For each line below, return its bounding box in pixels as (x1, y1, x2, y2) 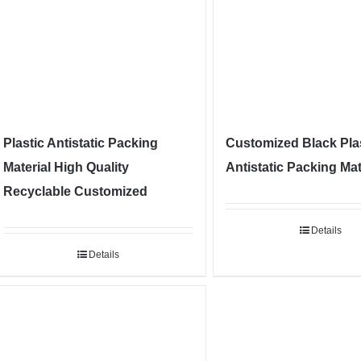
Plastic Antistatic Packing (3, 136, 159, 151)
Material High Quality (3, 160, 130, 175)
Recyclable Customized (3, 185, 148, 199)
